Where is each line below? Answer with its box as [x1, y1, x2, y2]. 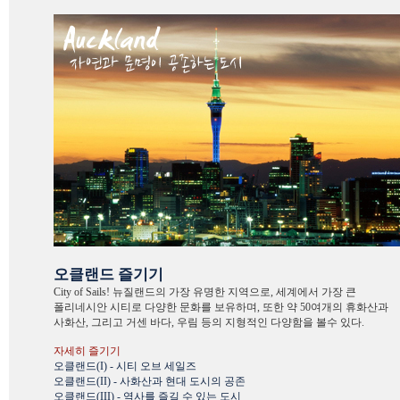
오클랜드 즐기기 [54, 266, 163, 283]
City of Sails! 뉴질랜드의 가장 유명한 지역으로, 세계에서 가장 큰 [54, 286, 356, 298]
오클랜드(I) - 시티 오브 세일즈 [54, 360, 196, 372]
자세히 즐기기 [54, 345, 121, 357]
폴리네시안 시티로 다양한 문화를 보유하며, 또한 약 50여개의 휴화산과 [54, 301, 388, 313]
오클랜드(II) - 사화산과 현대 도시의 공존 [54, 375, 246, 387]
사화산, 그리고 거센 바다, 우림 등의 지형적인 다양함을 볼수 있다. [54, 316, 364, 329]
